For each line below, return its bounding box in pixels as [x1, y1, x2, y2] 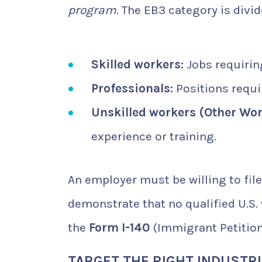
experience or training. [91, 129, 216, 143]
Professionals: [91, 81, 173, 95]
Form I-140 [89, 220, 150, 235]
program [68, 3, 116, 18]
